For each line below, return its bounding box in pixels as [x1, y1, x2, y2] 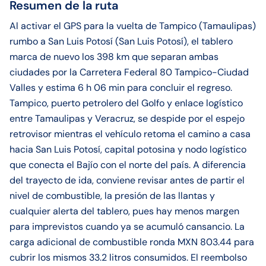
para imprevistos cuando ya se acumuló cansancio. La [9, 220, 245, 233]
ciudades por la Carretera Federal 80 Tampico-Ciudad [9, 66, 249, 78]
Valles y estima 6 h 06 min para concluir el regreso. [9, 81, 232, 94]
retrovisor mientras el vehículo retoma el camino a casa [9, 128, 251, 140]
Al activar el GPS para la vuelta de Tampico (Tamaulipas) [9, 20, 256, 32]
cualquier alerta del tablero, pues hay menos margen [9, 205, 239, 217]
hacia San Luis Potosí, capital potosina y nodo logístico [9, 143, 246, 156]
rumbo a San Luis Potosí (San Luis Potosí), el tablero [9, 35, 233, 47]
